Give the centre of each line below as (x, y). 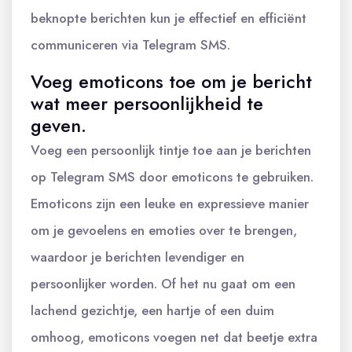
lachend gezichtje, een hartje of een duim (152, 310)
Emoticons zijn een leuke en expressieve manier (170, 203)
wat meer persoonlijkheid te (147, 104)
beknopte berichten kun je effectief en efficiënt (169, 18)
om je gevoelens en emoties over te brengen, (164, 230)
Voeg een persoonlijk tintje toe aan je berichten (171, 150)
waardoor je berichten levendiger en (137, 257)
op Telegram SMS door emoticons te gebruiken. (172, 177)
